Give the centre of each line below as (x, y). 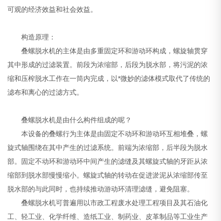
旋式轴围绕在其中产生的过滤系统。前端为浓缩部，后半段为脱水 (108, 148)
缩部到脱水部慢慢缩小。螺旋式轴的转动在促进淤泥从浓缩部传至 (108, 175)
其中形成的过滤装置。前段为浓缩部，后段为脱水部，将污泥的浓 (108, 65)
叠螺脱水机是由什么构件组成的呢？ (70, 120)
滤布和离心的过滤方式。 (46, 92)
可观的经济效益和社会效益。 (53, 10)
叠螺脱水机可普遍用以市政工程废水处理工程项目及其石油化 (108, 203)
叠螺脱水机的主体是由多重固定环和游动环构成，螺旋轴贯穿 (108, 51)
